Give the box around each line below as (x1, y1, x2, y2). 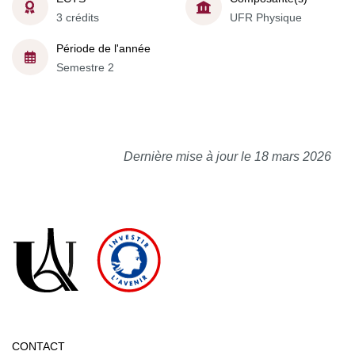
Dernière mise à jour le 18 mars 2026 (124, 149, 331, 163)
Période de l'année (56, 42, 151, 55)
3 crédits (56, 11, 99, 24)
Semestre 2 (56, 61, 114, 74)
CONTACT (12, 339, 65, 353)
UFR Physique (230, 11, 302, 24)
